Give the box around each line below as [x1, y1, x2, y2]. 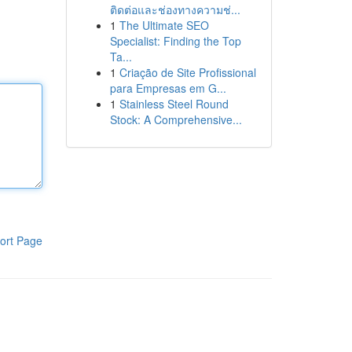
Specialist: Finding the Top [109, 33, 241, 49]
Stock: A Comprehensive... [109, 112, 242, 127]
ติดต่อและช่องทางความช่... [109, 2, 240, 17]
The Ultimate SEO [119, 17, 209, 33]
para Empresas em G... [109, 80, 226, 96]
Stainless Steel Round [119, 96, 229, 112]
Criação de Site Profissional [119, 64, 256, 80]
